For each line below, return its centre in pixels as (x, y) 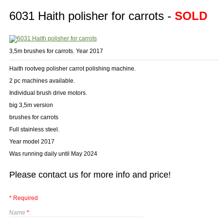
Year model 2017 (32, 142)
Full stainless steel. (35, 129)
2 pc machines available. (43, 81)
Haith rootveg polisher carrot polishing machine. (73, 69)
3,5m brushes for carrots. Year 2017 (56, 51)
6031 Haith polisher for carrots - (92, 16)
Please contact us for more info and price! (90, 175)
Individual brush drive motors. (49, 93)
